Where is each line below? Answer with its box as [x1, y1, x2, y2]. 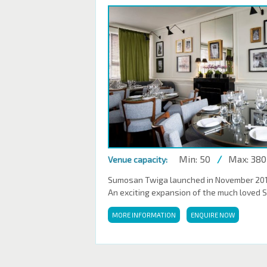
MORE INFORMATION [112, 211, 176, 219]
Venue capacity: [108, 154, 167, 164]
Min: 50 [179, 153, 210, 164]
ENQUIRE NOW [191, 211, 235, 219]
